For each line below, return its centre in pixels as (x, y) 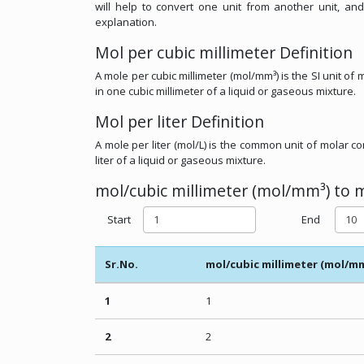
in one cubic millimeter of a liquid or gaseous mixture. (225, 91)
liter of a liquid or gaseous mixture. (180, 160)
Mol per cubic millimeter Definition (224, 52)
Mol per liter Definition (180, 121)
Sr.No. (121, 264)
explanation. (126, 22)
